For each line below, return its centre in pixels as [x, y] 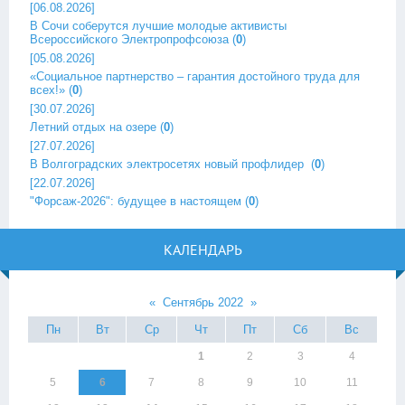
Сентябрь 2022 [202, 303]
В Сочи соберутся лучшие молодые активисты [158, 26]
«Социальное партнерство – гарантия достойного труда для [195, 77]
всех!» [47, 90]
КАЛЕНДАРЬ [202, 250]
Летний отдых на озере [93, 127]
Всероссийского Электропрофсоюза [129, 40]
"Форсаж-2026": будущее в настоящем [136, 202]
